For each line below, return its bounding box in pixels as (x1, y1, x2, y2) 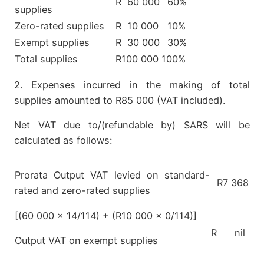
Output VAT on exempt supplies (15, 234, 158, 246)
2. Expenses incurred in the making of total (14, 78, 250, 91)
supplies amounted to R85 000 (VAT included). (14, 94, 225, 106)
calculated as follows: (14, 134, 112, 146)
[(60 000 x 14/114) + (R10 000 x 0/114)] (15, 209, 197, 222)
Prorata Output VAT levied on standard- (15, 169, 210, 181)
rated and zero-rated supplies (15, 184, 150, 197)
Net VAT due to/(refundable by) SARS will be (14, 118, 250, 131)
